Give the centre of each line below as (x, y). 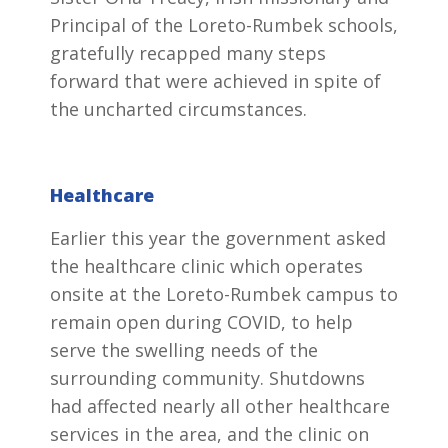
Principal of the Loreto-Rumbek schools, (224, 25)
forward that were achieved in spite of (215, 81)
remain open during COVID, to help (201, 322)
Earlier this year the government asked (218, 238)
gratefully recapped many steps (188, 53)
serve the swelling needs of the (184, 350)
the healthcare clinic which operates (206, 266)
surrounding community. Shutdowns (207, 378)
